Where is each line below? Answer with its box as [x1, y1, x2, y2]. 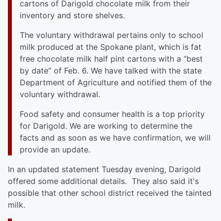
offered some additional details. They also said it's [8, 176, 199, 186]
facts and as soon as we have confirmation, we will [20, 133, 211, 143]
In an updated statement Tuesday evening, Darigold [8, 164, 201, 174]
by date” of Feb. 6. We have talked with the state [20, 66, 202, 75]
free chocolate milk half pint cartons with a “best [20, 54, 203, 64]
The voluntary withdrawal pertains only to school [20, 30, 203, 40]
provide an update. [20, 145, 98, 154]
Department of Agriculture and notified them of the [20, 77, 212, 87]
